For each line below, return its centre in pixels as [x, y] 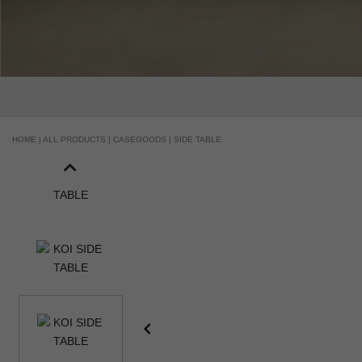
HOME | [27, 139]
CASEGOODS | [143, 139]
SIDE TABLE [198, 139]
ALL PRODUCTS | [78, 139]
